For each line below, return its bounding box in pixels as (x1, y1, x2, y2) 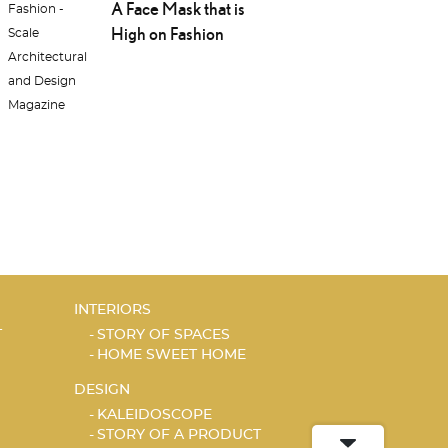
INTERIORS (73, 303, 151, 318)
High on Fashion (110, 23, 224, 45)
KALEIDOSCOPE (96, 408, 212, 423)
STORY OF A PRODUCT (96, 428, 261, 443)
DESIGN (73, 383, 130, 398)
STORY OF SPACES (96, 328, 230, 343)
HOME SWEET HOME (96, 348, 246, 363)
